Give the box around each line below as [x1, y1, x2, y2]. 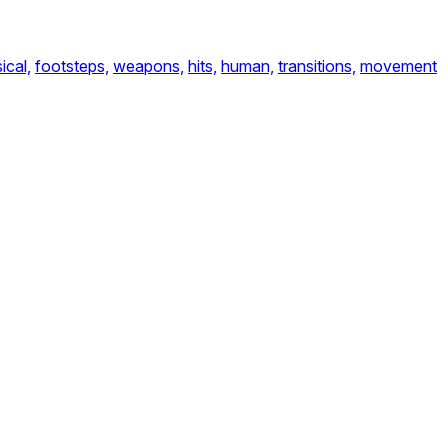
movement [360, 56, 437, 76]
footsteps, [35, 56, 109, 76]
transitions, [278, 56, 356, 76]
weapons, [113, 56, 184, 76]
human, [221, 56, 274, 76]
